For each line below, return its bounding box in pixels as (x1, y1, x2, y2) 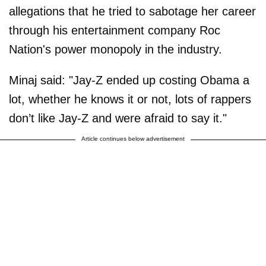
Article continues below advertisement (81, 135, 185, 142)
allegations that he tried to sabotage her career (9, 4, 256, 18)
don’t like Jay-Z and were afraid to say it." (9, 111, 227, 125)
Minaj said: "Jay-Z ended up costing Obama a (9, 73, 249, 87)
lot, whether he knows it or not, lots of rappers (9, 92, 251, 106)
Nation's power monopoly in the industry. (9, 42, 222, 56)
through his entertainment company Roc (9, 23, 220, 37)
